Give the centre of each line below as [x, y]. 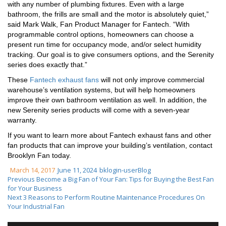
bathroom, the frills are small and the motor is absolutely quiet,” [108, 14]
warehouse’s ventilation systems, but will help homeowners [101, 90]
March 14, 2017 [33, 170]
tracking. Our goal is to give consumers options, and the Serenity [111, 54]
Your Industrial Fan [36, 206]
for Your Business [35, 188]
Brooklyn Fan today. [39, 155]
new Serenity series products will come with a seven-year [99, 110]
